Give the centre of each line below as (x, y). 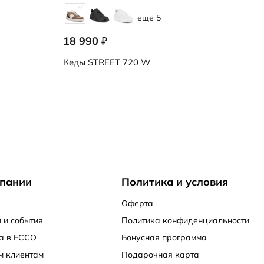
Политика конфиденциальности (186, 220)
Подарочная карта (161, 255)
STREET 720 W (118, 62)
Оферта (138, 203)
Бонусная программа (164, 237)
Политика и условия (175, 182)
